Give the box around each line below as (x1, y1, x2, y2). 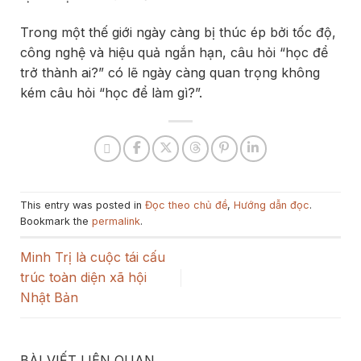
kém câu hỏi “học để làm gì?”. (20, 85, 202, 102)
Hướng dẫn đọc (234, 199, 309, 212)
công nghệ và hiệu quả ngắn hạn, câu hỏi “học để (20, 44, 328, 61)
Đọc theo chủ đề (145, 199, 227, 212)
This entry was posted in (20, 199, 145, 212)
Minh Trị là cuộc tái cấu (20, 249, 165, 266)
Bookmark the (20, 215, 92, 228)
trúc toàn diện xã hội (20, 269, 147, 286)
